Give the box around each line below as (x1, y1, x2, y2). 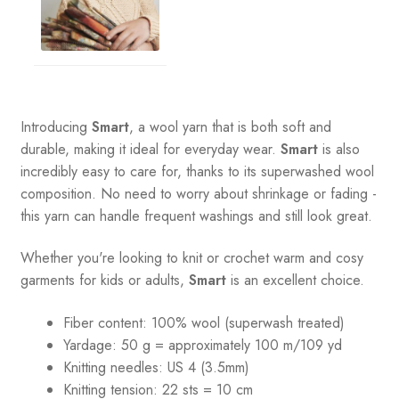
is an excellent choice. (225, 270, 364, 291)
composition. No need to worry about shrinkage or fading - (20, 183, 377, 204)
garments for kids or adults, (20, 270, 189, 291)
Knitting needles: (62, 356, 163, 378)
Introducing (20, 116, 92, 137)
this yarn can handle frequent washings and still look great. (20, 205, 372, 226)
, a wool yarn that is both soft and (128, 116, 331, 137)
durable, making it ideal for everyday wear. (20, 138, 281, 159)
